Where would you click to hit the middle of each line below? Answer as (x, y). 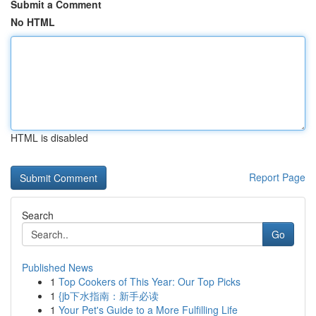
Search (38, 215)
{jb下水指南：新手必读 (109, 296)
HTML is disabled (49, 138)
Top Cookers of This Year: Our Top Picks (150, 281)
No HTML (33, 22)
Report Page (277, 177)
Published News (57, 267)
